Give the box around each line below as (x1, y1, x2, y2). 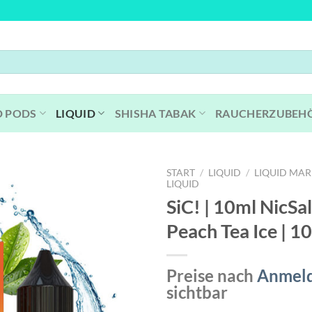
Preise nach (166, 265, 257, 286)
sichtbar (166, 281, 228, 302)
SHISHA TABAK (114, 106, 196, 120)
